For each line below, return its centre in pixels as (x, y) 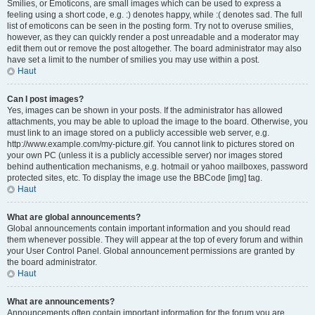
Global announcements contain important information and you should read (149, 229)
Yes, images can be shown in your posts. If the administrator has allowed (145, 110)
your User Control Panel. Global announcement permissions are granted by (151, 251)
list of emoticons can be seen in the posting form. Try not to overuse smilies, (150, 26)
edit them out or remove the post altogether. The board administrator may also (154, 49)
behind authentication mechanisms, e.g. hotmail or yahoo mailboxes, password (157, 167)
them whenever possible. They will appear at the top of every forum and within (155, 240)
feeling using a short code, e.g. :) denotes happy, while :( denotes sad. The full (155, 15)
